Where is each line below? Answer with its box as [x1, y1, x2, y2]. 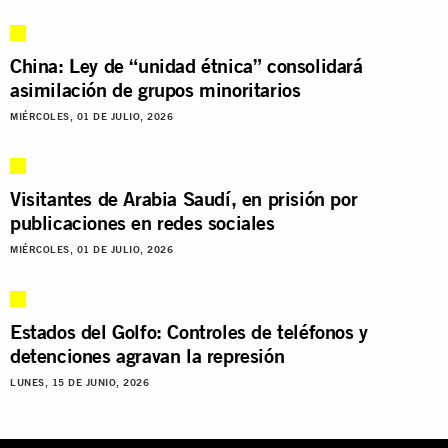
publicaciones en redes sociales [10, 209, 275, 235]
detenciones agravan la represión [10, 342, 285, 368]
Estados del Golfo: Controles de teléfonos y [10, 318, 368, 344]
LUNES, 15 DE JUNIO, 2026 [10, 376, 149, 388]
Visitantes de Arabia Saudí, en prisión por [10, 185, 358, 211]
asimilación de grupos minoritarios [10, 76, 301, 102]
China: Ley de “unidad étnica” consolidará [10, 52, 363, 78]
